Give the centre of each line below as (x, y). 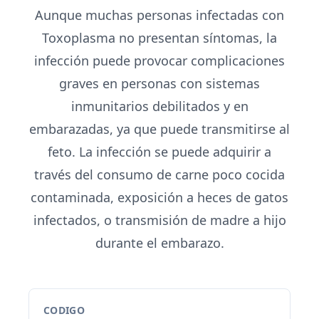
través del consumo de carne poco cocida (159, 174)
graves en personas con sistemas (159, 83)
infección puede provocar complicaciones (159, 61)
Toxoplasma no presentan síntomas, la (159, 38)
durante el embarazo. (159, 243)
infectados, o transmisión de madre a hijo (159, 220)
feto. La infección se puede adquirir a (159, 152)
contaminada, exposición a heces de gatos (159, 197)
